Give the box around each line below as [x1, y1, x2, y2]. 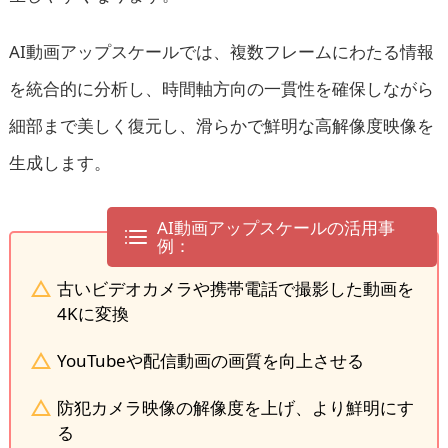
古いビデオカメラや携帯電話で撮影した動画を [56, 276, 414, 300]
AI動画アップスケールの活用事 [156, 215, 395, 239]
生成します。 [8, 150, 111, 174]
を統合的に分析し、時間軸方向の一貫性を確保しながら [8, 76, 434, 100]
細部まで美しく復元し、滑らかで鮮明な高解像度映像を [8, 113, 434, 137]
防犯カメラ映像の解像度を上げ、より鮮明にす [56, 395, 414, 419]
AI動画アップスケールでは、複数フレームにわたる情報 [8, 39, 434, 63]
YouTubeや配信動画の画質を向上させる [56, 348, 364, 372]
